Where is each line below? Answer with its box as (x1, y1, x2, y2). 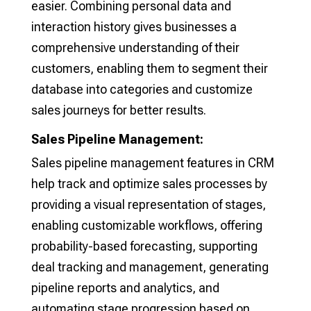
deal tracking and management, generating (31, 260, 269, 275)
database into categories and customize (31, 82, 253, 97)
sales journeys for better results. (31, 103, 206, 118)
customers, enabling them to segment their (31, 61, 268, 76)
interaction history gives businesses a (31, 19, 237, 35)
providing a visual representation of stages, (31, 197, 266, 212)
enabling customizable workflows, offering (31, 218, 262, 233)
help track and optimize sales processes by (31, 176, 267, 192)
